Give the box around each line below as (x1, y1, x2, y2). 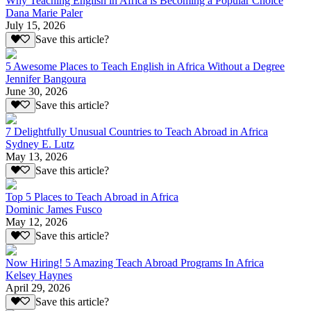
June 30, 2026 (6, 85, 67, 97)
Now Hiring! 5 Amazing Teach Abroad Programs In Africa (6, 256, 264, 269)
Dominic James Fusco (6, 203, 102, 216)
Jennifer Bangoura (6, 72, 86, 85)
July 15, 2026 (6, 19, 65, 32)
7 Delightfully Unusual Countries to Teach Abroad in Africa (6, 125, 268, 137)
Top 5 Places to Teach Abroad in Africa (6, 191, 178, 203)
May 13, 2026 (6, 150, 67, 162)
